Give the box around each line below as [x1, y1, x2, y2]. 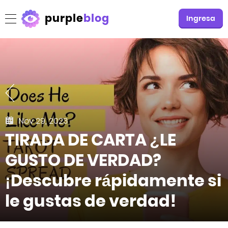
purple [45, 11, 84, 25]
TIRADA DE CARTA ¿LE [5, 128, 176, 151]
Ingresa [186, 13, 215, 23]
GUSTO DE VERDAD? [5, 149, 161, 172]
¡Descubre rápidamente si [5, 169, 221, 192]
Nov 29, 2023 [18, 115, 68, 127]
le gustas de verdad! [5, 189, 176, 212]
